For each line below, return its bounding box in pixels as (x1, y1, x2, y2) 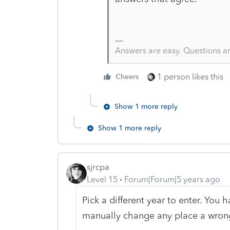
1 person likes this (157, 71, 223, 82)
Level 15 (87, 174, 118, 184)
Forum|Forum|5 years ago (124, 174, 220, 184)
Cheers (116, 72, 139, 81)
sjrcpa (87, 162, 109, 172)
